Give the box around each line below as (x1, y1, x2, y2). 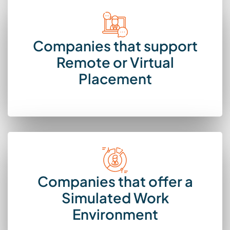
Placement (78, 70, 152, 88)
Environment (72, 205, 158, 223)
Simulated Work (61, 189, 169, 207)
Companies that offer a (37, 172, 193, 190)
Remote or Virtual (56, 53, 174, 71)
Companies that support (32, 37, 198, 55)
